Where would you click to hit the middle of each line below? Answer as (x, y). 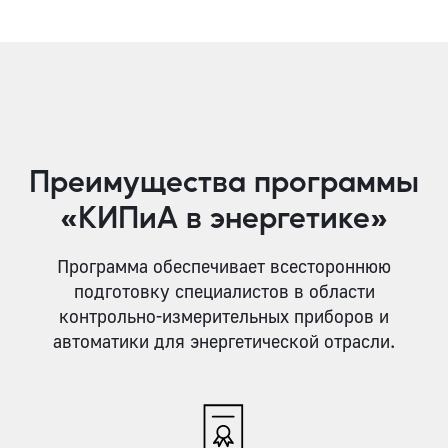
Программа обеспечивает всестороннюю (224, 266)
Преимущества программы (224, 180)
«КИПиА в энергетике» (224, 216)
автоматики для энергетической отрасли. (224, 341)
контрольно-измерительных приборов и (224, 316)
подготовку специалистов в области (224, 291)
